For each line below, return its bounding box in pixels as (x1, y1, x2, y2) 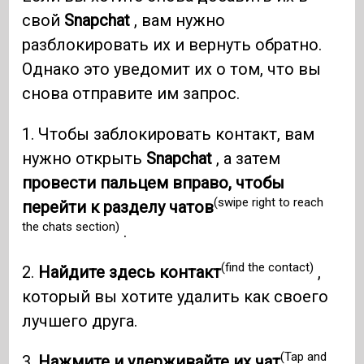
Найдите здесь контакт (38, 262, 222, 282)
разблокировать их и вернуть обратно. (22, 34, 323, 54)
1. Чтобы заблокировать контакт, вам (22, 123, 315, 144)
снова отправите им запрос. (22, 83, 240, 103)
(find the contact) (221, 260, 314, 275)
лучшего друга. (22, 310, 142, 331)
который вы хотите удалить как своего (22, 286, 329, 306)
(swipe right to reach (214, 195, 324, 210)
